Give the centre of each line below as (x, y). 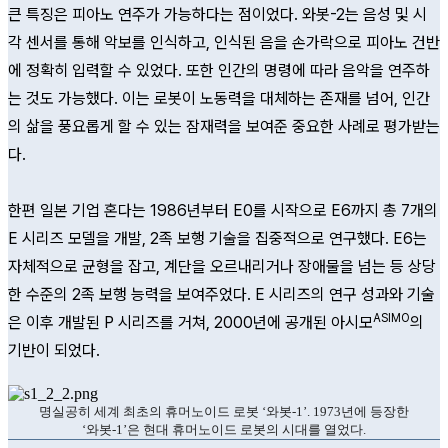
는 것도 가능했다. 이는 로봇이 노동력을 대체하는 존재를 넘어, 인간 (219, 98)
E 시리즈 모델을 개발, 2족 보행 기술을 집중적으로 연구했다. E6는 (217, 238)
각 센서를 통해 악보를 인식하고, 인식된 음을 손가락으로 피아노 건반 (224, 42)
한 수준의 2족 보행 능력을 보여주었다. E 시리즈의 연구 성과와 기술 (221, 294)
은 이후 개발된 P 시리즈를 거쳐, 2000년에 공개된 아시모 (190, 322)
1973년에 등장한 (359, 411)
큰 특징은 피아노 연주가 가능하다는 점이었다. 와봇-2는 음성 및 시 (217, 14)
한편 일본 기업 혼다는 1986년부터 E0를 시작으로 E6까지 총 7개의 (223, 210)
